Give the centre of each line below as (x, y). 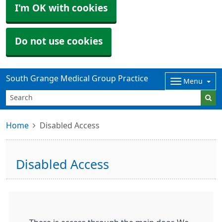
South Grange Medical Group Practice (77, 78)
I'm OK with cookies (61, 8)
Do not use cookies (59, 41)
